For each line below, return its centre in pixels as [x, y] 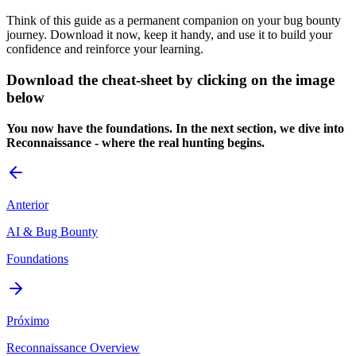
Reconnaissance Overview [73, 347]
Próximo [28, 320]
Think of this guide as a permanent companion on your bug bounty [174, 21]
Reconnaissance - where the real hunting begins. [135, 142]
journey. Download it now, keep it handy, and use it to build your [169, 35]
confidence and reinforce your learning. [105, 49]
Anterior [27, 204]
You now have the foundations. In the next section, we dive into [175, 128]
